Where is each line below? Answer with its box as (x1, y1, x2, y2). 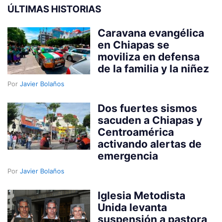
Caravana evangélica (98, 26, 205, 39)
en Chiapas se (98, 38, 170, 51)
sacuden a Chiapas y (98, 113, 203, 126)
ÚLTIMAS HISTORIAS (7, 3, 101, 15)
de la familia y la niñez (98, 62, 210, 75)
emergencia (98, 149, 159, 162)
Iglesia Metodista (98, 189, 186, 202)
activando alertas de (98, 137, 202, 150)
